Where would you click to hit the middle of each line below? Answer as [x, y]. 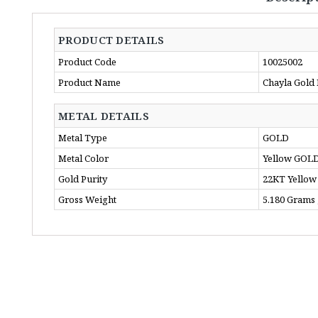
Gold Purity [83, 179]
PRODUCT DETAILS [111, 40]
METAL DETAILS [104, 116]
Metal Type [83, 138]
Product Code [87, 62]
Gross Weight [87, 199]
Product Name [89, 82]
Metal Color [83, 158]
